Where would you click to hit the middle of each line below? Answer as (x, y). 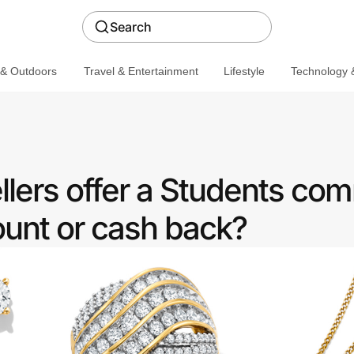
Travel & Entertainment (141, 71)
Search (131, 27)
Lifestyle (244, 71)
